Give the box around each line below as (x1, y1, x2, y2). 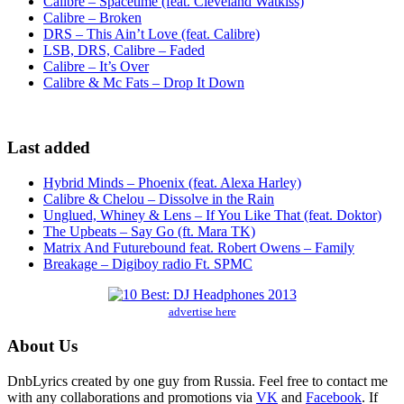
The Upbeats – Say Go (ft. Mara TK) (43, 224, 255, 240)
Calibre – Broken (43, 9, 142, 25)
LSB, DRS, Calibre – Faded (43, 41, 205, 58)
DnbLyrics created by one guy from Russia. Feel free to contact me (7, 372, 388, 389)
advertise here (168, 305, 236, 319)
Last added (7, 138, 90, 158)
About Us (7, 335, 78, 355)
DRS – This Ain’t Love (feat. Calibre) (43, 25, 260, 41)
